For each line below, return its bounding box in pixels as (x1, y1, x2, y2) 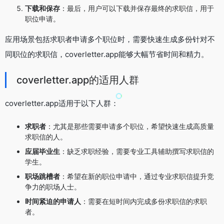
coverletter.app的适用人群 (16, 73, 139, 86)
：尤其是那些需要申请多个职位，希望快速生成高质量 (46, 121, 214, 130)
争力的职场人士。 (25, 182, 81, 191)
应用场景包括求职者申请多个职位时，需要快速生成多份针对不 (5, 34, 215, 44)
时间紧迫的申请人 (25, 196, 81, 205)
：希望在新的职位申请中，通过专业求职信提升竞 (60, 171, 214, 180)
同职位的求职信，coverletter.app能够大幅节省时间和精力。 (5, 49, 208, 59)
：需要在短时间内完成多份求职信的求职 (81, 196, 207, 205)
